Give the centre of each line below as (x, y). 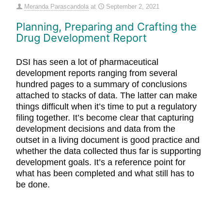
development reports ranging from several (97, 73)
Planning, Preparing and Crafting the (106, 27)
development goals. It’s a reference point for (101, 162)
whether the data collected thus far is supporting (108, 151)
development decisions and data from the (96, 129)
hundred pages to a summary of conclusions (101, 84)
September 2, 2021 (133, 7)
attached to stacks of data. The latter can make (107, 95)
